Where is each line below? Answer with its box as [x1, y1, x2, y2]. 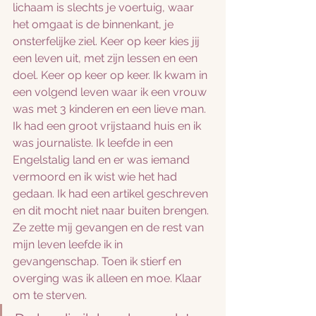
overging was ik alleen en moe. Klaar [13, 272, 205, 285]
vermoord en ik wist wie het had [13, 170, 180, 183]
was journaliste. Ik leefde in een [13, 136, 176, 150]
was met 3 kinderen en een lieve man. [13, 102, 209, 116]
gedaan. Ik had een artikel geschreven [13, 187, 211, 200]
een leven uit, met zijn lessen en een [13, 51, 200, 65]
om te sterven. [13, 288, 90, 302]
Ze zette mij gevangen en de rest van [13, 221, 207, 234]
